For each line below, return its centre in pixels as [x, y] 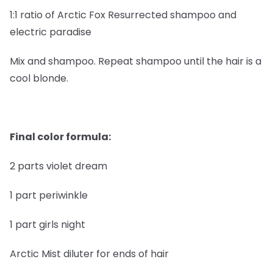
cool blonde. [40, 78]
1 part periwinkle [49, 195]
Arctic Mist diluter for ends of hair [89, 254]
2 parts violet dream [58, 166]
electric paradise [51, 32]
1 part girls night [48, 225]
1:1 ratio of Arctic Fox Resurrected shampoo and [123, 15]
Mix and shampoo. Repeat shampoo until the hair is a [136, 61]
